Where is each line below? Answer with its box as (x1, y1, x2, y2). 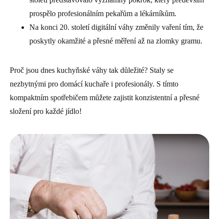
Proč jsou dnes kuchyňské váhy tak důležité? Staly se (10, 66, 174, 74)
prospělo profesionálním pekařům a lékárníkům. (29, 9, 176, 18)
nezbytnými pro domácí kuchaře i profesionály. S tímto (10, 79, 178, 88)
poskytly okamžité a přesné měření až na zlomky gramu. (29, 36, 202, 45)
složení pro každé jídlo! (10, 107, 82, 115)
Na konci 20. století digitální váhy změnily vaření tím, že (29, 22, 203, 31)
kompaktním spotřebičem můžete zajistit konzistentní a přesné (10, 93, 199, 102)
